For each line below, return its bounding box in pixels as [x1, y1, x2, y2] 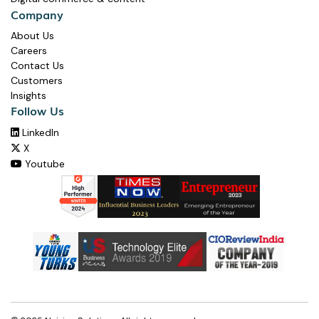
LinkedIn [19, 126, 59, 140]
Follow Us [11, 102, 64, 120]
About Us [11, 29, 54, 43]
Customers [11, 74, 63, 88]
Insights [11, 89, 46, 103]
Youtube [22, 157, 65, 171]
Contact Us [11, 59, 64, 73]
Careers [11, 44, 47, 58]
